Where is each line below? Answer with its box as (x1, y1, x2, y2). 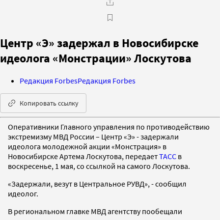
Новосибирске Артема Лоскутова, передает (8, 151, 159, 161)
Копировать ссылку (20, 98, 79, 108)
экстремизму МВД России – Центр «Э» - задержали (8, 131, 179, 141)
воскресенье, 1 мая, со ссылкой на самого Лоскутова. (8, 161, 190, 171)
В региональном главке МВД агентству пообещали (8, 206, 182, 216)
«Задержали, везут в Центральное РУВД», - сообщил (8, 178, 187, 189)
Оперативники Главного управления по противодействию (8, 121, 210, 132)
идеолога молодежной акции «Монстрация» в (8, 141, 166, 151)
